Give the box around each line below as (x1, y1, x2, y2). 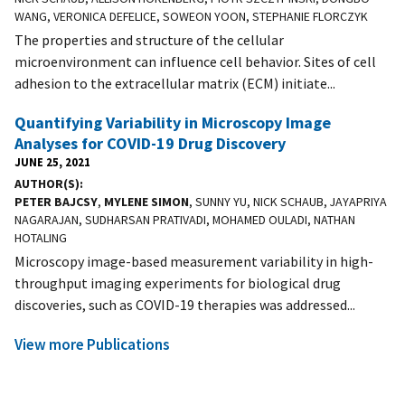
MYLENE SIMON (104, 193, 189, 210)
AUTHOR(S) (14, 174, 80, 192)
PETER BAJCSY (14, 193, 98, 210)
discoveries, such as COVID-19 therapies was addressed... (14, 295, 355, 314)
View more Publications (14, 334, 170, 354)
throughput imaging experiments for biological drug (14, 273, 341, 292)
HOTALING (14, 229, 67, 246)
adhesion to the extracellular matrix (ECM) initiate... (14, 73, 335, 92)
